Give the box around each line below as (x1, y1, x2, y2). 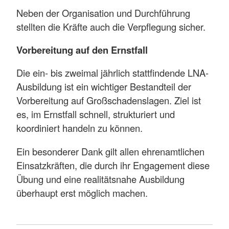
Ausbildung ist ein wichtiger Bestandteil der (16, 80, 191, 94)
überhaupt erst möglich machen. (16, 186, 148, 199)
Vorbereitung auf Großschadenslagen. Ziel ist (16, 94, 201, 107)
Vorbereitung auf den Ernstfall (16, 42, 148, 57)
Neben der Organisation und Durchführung (16, 6, 190, 19)
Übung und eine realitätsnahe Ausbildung (16, 172, 185, 186)
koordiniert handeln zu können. (16, 121, 143, 135)
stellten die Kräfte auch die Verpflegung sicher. (16, 19, 205, 33)
